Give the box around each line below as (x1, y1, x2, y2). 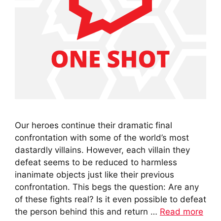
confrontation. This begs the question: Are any (15, 182, 199, 192)
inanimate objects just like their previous (15, 169, 174, 180)
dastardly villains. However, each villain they (15, 145, 190, 155)
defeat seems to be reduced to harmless (15, 157, 177, 167)
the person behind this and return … (15, 206, 160, 217)
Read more (160, 206, 203, 217)
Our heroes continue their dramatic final (15, 120, 172, 130)
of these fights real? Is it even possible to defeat (15, 194, 206, 204)
